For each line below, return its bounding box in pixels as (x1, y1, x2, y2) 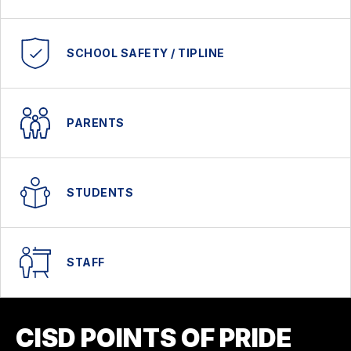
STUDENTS (67, 186, 133, 200)
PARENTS (67, 116, 125, 130)
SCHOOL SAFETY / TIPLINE (67, 46, 225, 60)
